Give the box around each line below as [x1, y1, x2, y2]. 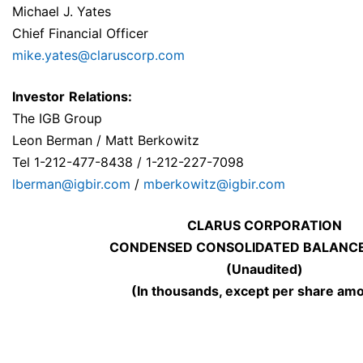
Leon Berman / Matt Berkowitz [12, 132, 199, 149]
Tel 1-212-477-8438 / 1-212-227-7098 [12, 154, 244, 171]
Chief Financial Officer [12, 25, 148, 42]
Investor [12, 88, 65, 105]
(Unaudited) [226, 261, 303, 278]
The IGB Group [12, 110, 102, 127]
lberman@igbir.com [12, 176, 130, 193]
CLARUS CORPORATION [187, 217, 342, 234]
